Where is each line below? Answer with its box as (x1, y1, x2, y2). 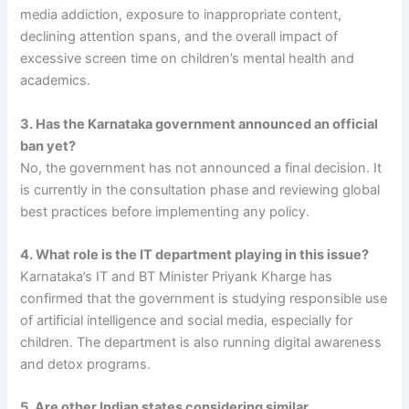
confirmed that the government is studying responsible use (20, 290, 388, 308)
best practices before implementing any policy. (20, 203, 310, 220)
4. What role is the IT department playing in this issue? (20, 246, 370, 264)
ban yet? (20, 137, 77, 154)
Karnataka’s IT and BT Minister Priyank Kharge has (20, 268, 333, 286)
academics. (20, 72, 91, 89)
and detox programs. (20, 356, 152, 373)
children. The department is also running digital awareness (20, 334, 383, 351)
